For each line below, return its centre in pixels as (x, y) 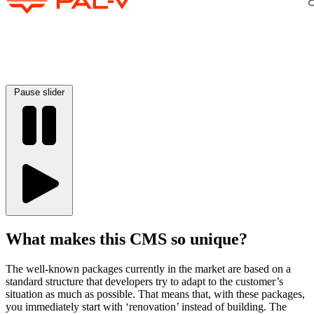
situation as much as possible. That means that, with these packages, (155, 294)
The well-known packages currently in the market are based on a (148, 268)
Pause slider (39, 92)
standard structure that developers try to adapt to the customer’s (144, 281)
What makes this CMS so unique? (127, 239)
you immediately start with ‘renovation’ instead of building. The (146, 306)
